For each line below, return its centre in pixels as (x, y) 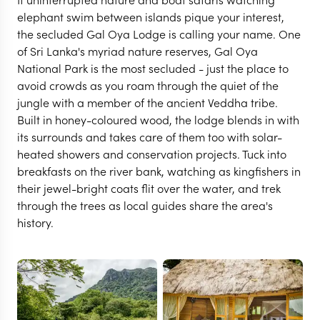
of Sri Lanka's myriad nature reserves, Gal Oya (137, 51)
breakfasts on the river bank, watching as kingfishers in (159, 171)
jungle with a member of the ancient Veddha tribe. (147, 102)
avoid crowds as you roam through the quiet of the (148, 85)
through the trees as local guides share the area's (145, 205)
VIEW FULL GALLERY (92, 291)
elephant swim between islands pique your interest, (151, 16)
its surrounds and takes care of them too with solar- (150, 136)
